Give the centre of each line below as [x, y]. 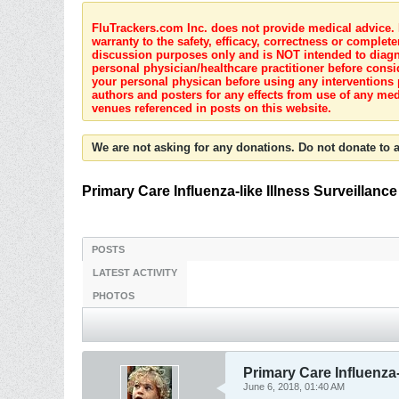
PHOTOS [114, 296]
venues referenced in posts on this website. [212, 108]
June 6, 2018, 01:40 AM [294, 387]
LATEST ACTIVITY [135, 273]
